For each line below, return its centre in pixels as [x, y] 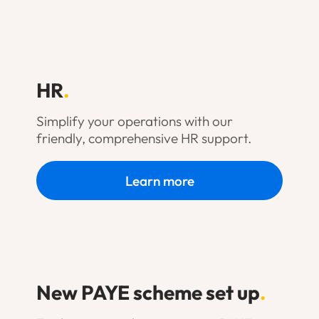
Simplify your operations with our [134, 121]
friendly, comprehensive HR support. [143, 138]
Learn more [159, 181]
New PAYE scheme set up [148, 293]
